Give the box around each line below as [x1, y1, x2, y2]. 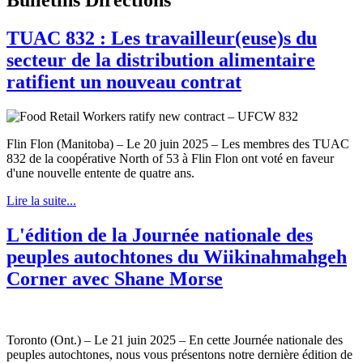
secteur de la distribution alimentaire [6, 49, 315, 70]
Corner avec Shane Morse [6, 267, 223, 289]
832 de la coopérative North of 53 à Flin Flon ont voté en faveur [6, 151, 334, 165]
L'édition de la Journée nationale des [6, 224, 313, 246]
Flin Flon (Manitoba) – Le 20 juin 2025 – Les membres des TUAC [6, 136, 349, 151]
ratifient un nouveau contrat [6, 70, 241, 92]
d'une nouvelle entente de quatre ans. [6, 165, 194, 180]
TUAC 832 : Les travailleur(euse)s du [6, 27, 317, 49]
